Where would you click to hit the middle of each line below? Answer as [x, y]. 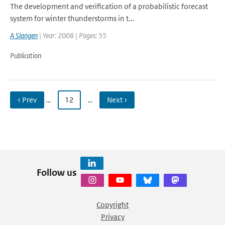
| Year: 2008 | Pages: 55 [72, 35]
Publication [26, 55]
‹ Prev [27, 100]
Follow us [57, 172]
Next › [117, 100]
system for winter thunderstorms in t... [72, 18]
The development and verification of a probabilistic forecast [109, 6]
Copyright [113, 205]
